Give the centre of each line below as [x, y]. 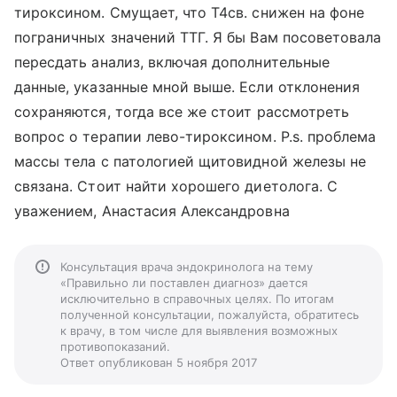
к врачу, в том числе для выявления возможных [199, 331]
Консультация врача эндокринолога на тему [187, 267]
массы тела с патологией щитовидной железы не [191, 161]
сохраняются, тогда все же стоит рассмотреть [182, 112]
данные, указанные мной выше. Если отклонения [187, 87]
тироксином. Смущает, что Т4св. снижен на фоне [190, 12]
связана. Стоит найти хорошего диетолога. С [176, 186]
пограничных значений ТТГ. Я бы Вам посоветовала [198, 37]
